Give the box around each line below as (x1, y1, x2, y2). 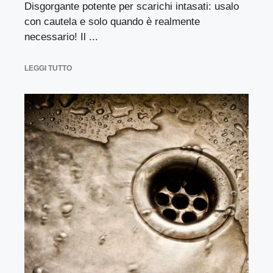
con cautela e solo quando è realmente (24, 15, 200, 27)
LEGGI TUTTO (24, 64, 72, 73)
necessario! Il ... (24, 30, 98, 43)
